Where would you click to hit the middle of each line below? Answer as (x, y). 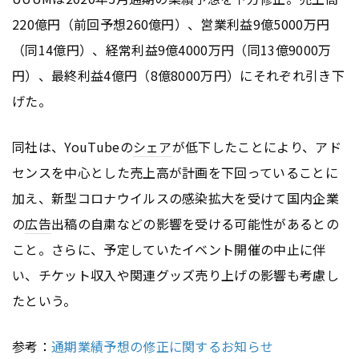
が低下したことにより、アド (256, 147)
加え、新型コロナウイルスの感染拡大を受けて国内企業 (176, 198)
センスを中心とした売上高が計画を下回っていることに (175, 173)
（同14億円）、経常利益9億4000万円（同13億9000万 (172, 50)
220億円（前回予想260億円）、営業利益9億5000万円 (171, 24)
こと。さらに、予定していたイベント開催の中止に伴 (169, 250)
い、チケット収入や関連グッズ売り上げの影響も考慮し (176, 275)
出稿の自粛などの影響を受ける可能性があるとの (195, 224)
